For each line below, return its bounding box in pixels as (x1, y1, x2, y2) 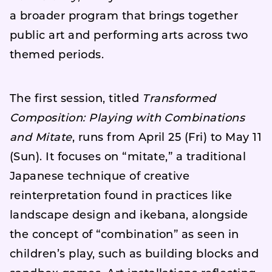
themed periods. (10, 50, 104, 61)
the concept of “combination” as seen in (10, 229, 239, 241)
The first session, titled (10, 93, 143, 105)
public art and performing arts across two (10, 30, 248, 42)
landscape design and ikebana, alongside (10, 210, 248, 222)
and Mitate (10, 132, 72, 144)
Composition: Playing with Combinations (10, 113, 245, 124)
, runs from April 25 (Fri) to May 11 (72, 132, 262, 144)
